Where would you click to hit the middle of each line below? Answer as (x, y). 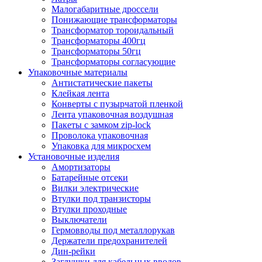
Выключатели (79, 220)
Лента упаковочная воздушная (112, 114)
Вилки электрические (95, 188)
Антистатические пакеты (102, 83)
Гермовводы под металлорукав (113, 230)
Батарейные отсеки (90, 177)
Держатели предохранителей (109, 241)
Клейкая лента (80, 93)
